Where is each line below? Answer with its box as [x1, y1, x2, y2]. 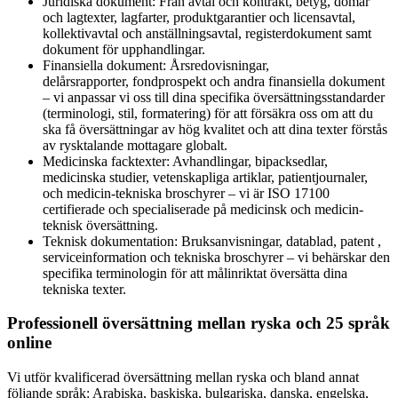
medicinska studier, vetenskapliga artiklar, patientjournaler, [43, 169, 371, 185]
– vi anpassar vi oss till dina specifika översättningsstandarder [43, 89, 385, 105]
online [7, 333, 52, 353]
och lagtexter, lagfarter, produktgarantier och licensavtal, [43, 9, 355, 25]
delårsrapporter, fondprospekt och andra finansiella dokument [43, 73, 388, 89]
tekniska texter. [43, 281, 126, 297]
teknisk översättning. [43, 217, 158, 233]
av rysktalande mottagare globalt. [43, 137, 227, 153]
